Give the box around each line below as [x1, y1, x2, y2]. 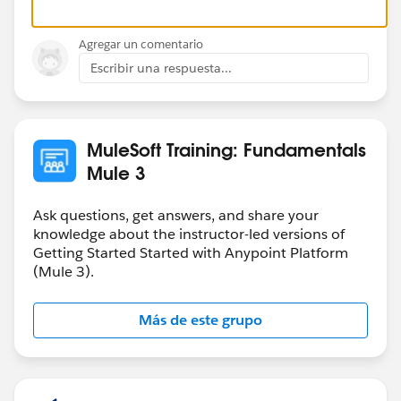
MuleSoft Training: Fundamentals [87, 137, 366, 161]
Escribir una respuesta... [90, 59, 232, 76]
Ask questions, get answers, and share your [33, 205, 319, 225]
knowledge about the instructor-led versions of [33, 224, 345, 243]
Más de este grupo [139, 310, 262, 329]
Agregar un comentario [79, 36, 203, 52]
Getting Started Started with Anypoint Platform [33, 243, 348, 262]
